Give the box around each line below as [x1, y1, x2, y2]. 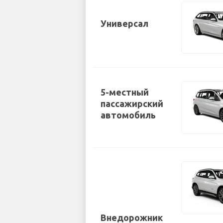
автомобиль [101, 110, 156, 120]
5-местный [101, 87, 149, 97]
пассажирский [101, 98, 163, 109]
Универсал [101, 18, 148, 28]
